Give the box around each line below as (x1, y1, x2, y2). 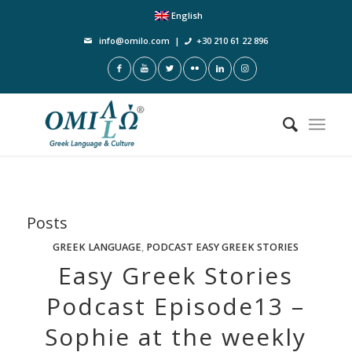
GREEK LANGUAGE (53, 240, 142, 254)
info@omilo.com (98, 35, 170, 46)
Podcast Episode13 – (46, 290, 306, 322)
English (171, 9, 203, 21)
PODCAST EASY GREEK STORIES (146, 240, 299, 254)
